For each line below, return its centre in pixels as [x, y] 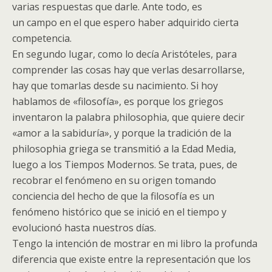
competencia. [42, 38]
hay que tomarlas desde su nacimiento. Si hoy [115, 86]
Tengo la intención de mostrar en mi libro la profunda [135, 243]
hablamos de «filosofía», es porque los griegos [118, 101]
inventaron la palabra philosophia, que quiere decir [128, 117]
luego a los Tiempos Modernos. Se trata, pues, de [125, 165]
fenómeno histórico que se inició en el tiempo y [119, 212]
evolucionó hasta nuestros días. [84, 228]
